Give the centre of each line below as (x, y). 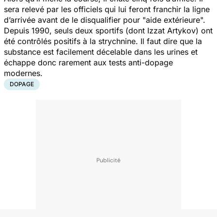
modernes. (24, 73)
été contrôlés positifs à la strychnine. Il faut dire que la (103, 41)
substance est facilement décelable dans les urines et (101, 52)
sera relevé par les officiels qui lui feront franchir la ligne (107, 9)
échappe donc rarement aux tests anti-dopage (88, 62)
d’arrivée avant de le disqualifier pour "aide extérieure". (106, 20)
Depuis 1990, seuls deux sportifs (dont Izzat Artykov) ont (108, 30)
